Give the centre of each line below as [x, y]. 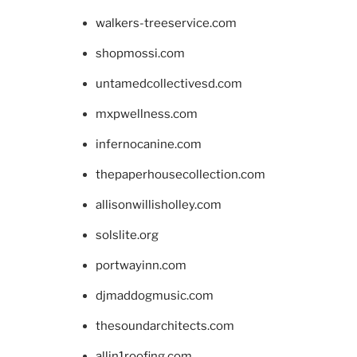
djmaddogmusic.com [155, 295]
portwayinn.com [141, 265]
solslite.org [127, 235]
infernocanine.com [149, 144]
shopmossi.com [140, 53]
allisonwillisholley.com [159, 204]
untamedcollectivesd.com [169, 83]
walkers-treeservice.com [166, 23]
